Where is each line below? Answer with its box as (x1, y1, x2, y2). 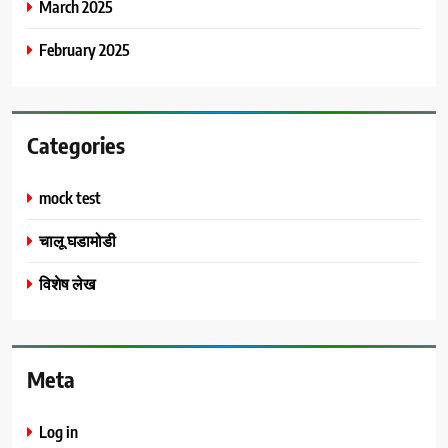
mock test (39, 186, 101, 208)
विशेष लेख (39, 272, 95, 294)
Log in (39, 420, 78, 442)
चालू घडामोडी (39, 229, 116, 251)
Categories (27, 130, 125, 159)
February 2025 (39, 38, 130, 60)
